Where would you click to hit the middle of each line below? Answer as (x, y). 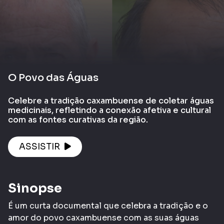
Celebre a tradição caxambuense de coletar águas (111, 100)
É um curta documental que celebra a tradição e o (108, 205)
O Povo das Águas (53, 77)
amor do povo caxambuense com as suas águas (103, 217)
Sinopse (35, 188)
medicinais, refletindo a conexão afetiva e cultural (109, 110)
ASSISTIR (40, 146)
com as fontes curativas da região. (78, 119)
